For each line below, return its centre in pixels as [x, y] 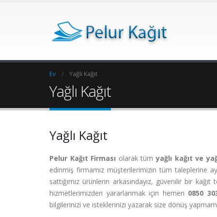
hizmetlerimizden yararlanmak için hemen [119, 193]
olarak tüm [136, 158]
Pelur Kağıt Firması [83, 158]
